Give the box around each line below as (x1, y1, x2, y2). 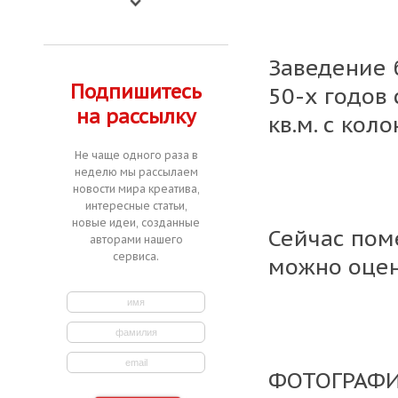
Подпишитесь (70, 79, 202, 104)
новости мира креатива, (72, 182, 200, 195)
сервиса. (113, 250, 159, 263)
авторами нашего (89, 233, 183, 246)
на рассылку (76, 104, 196, 129)
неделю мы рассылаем (74, 165, 198, 179)
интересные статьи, (84, 199, 187, 212)
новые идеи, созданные (72, 216, 200, 229)
